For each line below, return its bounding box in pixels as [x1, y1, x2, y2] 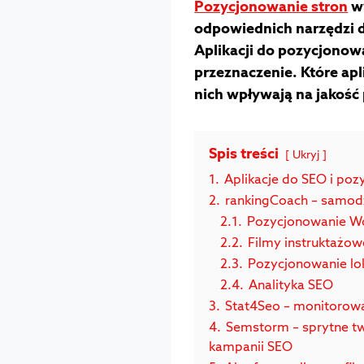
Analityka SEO [249, 275, 334, 293]
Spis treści [209, 143, 279, 162]
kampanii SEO [209, 336, 293, 355]
